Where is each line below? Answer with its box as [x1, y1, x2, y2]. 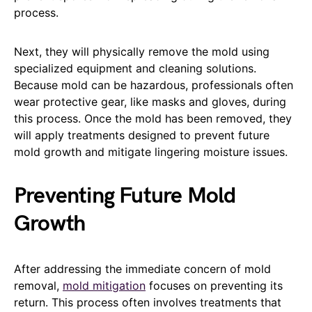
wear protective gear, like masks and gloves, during [14, 95, 286, 109]
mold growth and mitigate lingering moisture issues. [14, 145, 288, 159]
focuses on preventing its [146, 279, 283, 293]
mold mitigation [63, 279, 146, 293]
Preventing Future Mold [14, 182, 236, 210]
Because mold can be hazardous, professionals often [14, 78, 293, 93]
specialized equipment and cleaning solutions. [14, 61, 256, 76]
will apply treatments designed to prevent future [14, 128, 270, 143]
